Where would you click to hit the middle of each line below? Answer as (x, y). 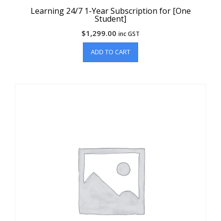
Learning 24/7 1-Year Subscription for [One (110, 11)
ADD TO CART (110, 52)
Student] (110, 19)
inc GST (129, 34)
